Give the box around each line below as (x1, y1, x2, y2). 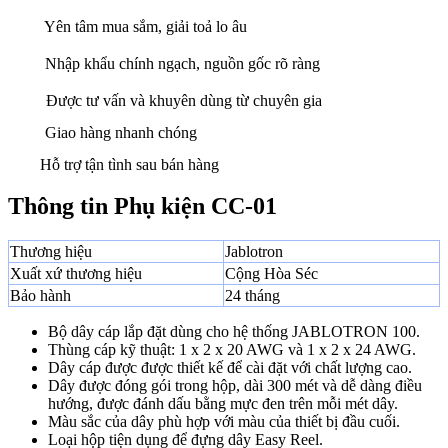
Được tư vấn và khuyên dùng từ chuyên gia (46, 91, 322, 109)
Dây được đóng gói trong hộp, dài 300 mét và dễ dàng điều (48, 377, 422, 395)
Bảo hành (10, 287, 71, 305)
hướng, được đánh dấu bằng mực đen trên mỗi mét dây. (48, 395, 398, 413)
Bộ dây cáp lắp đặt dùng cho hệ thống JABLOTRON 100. (48, 323, 420, 341)
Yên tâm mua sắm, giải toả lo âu (44, 17, 247, 35)
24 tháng (225, 287, 280, 305)
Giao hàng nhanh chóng (45, 123, 197, 141)
